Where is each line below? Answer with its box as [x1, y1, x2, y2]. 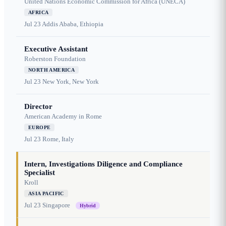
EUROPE [28, 125, 51, 131]
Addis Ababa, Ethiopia [42, 20, 103, 28]
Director [24, 102, 52, 111]
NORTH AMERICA [28, 67, 75, 73]
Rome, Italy [42, 135, 74, 143]
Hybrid [80, 203, 96, 209]
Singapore [42, 201, 70, 209]
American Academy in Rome [24, 112, 102, 121]
